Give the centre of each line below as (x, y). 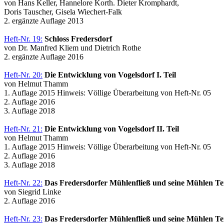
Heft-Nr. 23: (23, 218)
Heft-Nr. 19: (23, 38)
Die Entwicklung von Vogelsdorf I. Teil (110, 74)
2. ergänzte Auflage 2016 (44, 56)
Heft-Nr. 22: (23, 182)
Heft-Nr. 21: (23, 128)
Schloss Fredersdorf (78, 38)
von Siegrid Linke (32, 191)
